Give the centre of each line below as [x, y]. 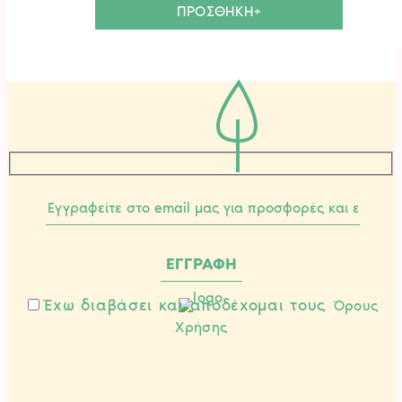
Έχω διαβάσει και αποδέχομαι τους [187, 305]
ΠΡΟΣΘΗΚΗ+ [219, 12]
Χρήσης [201, 327]
